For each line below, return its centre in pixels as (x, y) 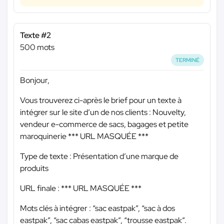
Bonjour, (35, 80)
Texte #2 (35, 35)
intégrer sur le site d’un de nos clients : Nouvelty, (103, 112)
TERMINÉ (188, 60)
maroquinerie (44, 136)
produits (34, 168)
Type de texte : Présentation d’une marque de (99, 156)
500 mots (37, 47)
